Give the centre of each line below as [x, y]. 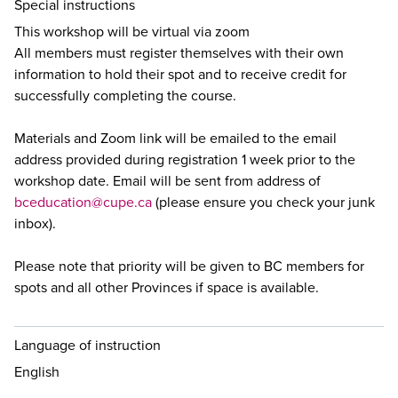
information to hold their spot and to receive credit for [180, 74]
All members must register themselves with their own [179, 53]
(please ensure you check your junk [263, 202]
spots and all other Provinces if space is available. [167, 287]
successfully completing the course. [125, 96]
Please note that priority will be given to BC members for [189, 266]
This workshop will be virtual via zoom [132, 32]
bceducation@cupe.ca [83, 202]
